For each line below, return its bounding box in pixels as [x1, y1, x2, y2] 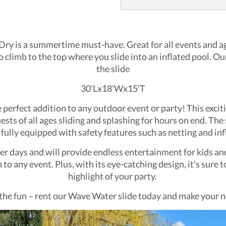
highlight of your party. [68, 171, 158, 182]
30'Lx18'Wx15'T [81, 83, 145, 94]
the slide [96, 64, 130, 74]
